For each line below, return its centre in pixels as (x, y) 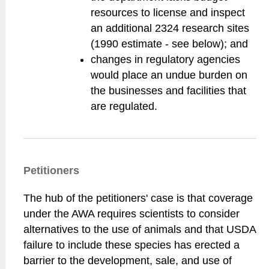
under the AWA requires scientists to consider (132, 214)
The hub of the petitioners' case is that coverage (138, 198)
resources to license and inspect (168, 13)
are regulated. (124, 106)
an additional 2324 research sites (170, 28)
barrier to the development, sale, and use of (128, 261)
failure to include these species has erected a (132, 245)
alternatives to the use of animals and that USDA (140, 229)
